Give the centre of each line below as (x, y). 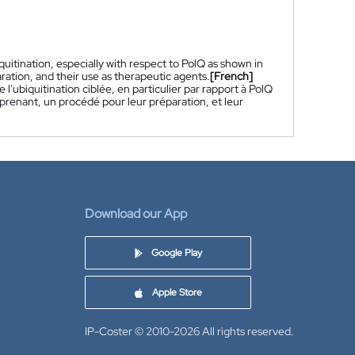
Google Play (176, 253)
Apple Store (177, 292)
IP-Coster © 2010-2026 (142, 331)
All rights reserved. (248, 331)
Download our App (136, 214)
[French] (231, 76)
